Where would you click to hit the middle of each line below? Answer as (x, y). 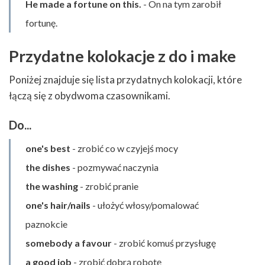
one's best (48, 148)
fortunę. (41, 22)
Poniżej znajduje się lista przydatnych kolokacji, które (125, 80)
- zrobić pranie (108, 186)
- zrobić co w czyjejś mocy (124, 148)
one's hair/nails (58, 205)
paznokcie (46, 224)
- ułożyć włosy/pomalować (145, 205)
